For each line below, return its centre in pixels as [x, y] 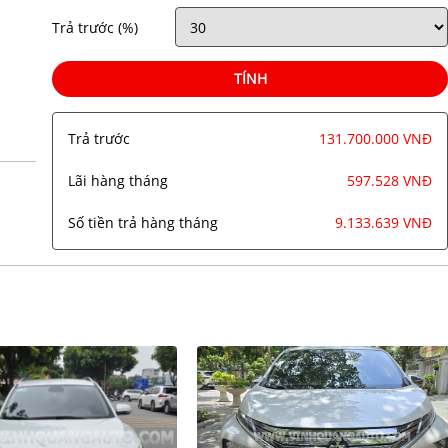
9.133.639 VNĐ [383, 223]
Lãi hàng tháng [118, 181]
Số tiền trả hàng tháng [143, 223]
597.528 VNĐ [389, 181]
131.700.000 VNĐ [375, 139]
